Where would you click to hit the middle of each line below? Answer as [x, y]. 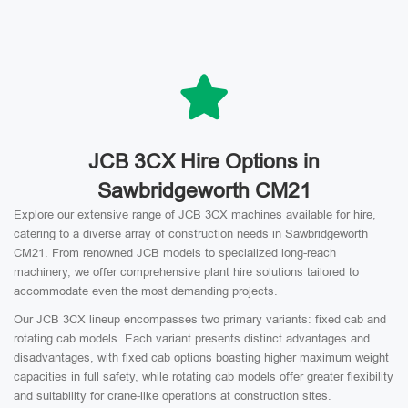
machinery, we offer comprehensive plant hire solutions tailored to [186, 272]
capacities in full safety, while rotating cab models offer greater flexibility [204, 377]
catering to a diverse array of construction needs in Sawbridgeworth [191, 234]
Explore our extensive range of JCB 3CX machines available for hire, [195, 214]
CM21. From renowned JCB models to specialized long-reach [175, 253]
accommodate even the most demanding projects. [146, 291]
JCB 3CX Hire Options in [204, 161]
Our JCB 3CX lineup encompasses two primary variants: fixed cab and [200, 319]
